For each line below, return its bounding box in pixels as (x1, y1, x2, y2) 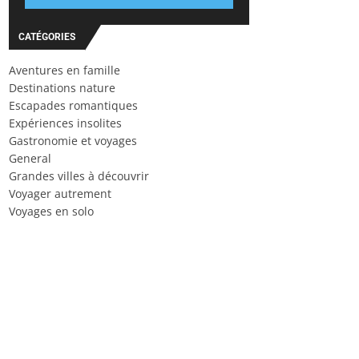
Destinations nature (9, 80, 115, 95)
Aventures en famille (9, 63, 120, 78)
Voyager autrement (9, 186, 111, 201)
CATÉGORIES (18, 31, 75, 42)
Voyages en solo (9, 204, 94, 219)
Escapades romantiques (9, 98, 138, 113)
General (9, 151, 51, 166)
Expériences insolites (9, 115, 122, 131)
